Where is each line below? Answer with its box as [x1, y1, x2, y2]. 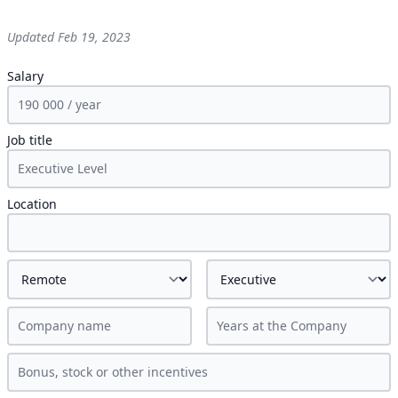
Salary [7, 68, 44, 84]
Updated [7, 28, 58, 45]
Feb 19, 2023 [58, 28, 131, 45]
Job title [7, 131, 52, 148]
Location [7, 195, 57, 212]
